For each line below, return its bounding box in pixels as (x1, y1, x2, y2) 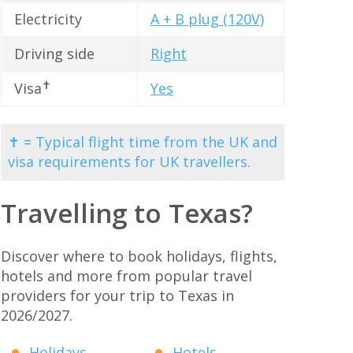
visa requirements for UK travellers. (8, 151, 251, 171)
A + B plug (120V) (150, 9, 264, 29)
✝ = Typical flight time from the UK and (8, 132, 277, 151)
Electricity (14, 9, 82, 29)
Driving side (14, 44, 95, 64)
